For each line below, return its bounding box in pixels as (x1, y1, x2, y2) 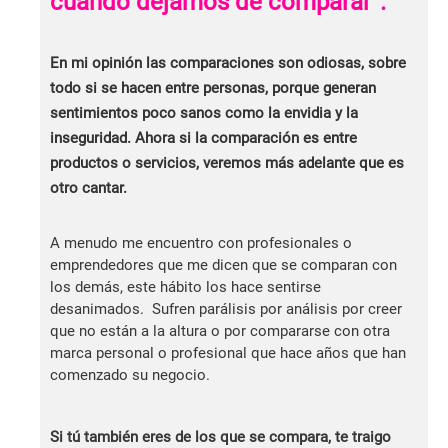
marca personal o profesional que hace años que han (50, 343, 406, 362)
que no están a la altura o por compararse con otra (50, 321, 390, 340)
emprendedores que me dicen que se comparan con (50, 255, 397, 274)
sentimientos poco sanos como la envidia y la (50, 103, 358, 122)
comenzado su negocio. (50, 365, 210, 384)
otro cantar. (50, 178, 127, 197)
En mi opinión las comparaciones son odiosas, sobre (50, 53, 406, 72)
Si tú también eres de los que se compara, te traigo (50, 427, 391, 446)
